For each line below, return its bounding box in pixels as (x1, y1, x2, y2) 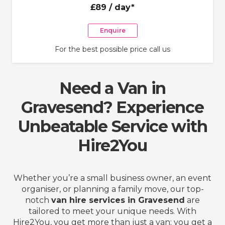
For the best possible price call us (55, 44, 170, 54)
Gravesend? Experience (21, 97, 204, 117)
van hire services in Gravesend (51, 195, 185, 205)
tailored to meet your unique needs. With (29, 206, 196, 216)
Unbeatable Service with (18, 116, 207, 136)
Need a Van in (59, 78, 166, 98)
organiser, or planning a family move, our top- (21, 184, 204, 194)
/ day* (106, 2, 135, 12)
